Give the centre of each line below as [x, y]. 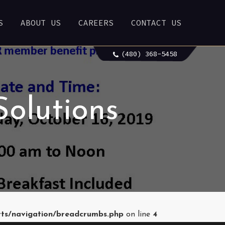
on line [138, 214]
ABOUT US [41, 23]
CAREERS [96, 23]
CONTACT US [156, 23]
